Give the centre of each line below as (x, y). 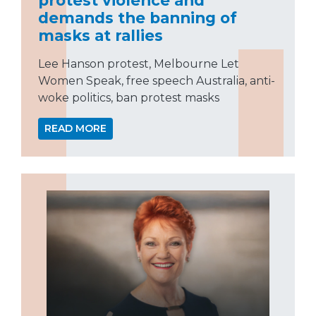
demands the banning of (138, 17)
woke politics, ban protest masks (129, 97)
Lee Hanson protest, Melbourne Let (139, 63)
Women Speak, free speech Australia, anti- (157, 80)
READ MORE (75, 128)
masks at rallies (101, 35)
